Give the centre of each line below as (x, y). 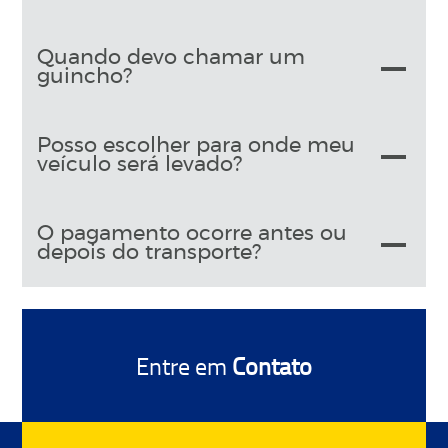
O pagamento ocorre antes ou (192, 234)
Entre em (181, 366)
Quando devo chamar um (171, 58)
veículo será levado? (140, 165)
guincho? (85, 77)
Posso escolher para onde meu (196, 146)
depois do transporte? (149, 253)
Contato (269, 366)
